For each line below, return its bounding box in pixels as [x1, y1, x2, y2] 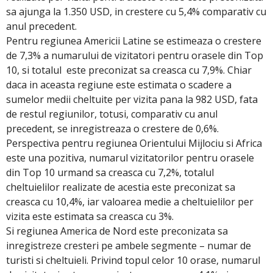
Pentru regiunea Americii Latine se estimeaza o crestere [6, 34, 261, 48]
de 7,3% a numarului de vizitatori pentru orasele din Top [6, 48, 263, 62]
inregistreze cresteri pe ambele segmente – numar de [6, 238, 251, 252]
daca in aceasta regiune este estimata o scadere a [6, 77, 232, 91]
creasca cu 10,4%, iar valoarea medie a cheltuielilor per [6, 194, 253, 208]
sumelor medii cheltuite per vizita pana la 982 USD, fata [6, 92, 258, 106]
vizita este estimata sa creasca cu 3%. [6, 209, 174, 223]
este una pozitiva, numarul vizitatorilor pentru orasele [6, 151, 254, 165]
